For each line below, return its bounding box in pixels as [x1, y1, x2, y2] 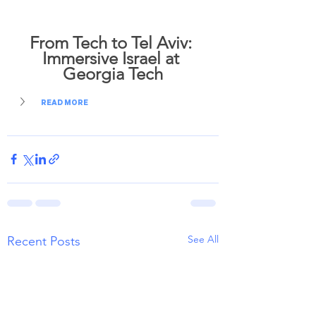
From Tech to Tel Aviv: [30, 32, 196, 53]
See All [188, 232, 219, 245]
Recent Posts [7, 233, 80, 249]
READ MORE [41, 97, 88, 107]
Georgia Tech [63, 63, 163, 84]
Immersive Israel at [42, 47, 183, 68]
